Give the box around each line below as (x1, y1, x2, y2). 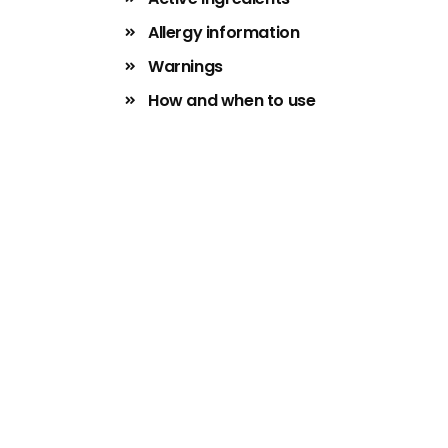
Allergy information (148, 21, 300, 44)
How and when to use (148, 89, 316, 112)
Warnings (148, 55, 223, 78)
